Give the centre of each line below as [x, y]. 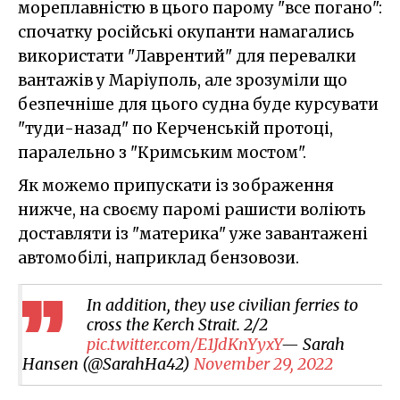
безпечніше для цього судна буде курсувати [198, 105]
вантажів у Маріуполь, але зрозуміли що [183, 81]
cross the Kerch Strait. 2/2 [177, 325]
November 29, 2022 [263, 364]
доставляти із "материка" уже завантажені [193, 234]
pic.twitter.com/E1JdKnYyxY [184, 345]
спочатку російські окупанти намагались [186, 33]
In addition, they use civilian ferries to [222, 305]
